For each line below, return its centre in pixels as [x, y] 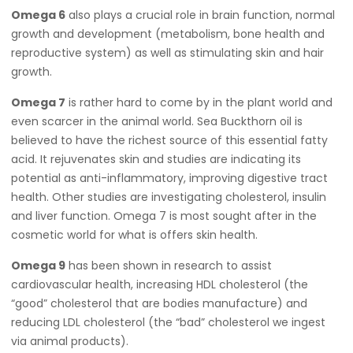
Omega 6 [38, 15]
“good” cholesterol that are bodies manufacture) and [159, 303]
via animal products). [70, 341]
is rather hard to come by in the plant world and [199, 102]
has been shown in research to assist [169, 266]
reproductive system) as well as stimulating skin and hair [167, 53]
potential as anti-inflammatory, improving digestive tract [169, 178]
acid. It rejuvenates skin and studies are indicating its [156, 159]
